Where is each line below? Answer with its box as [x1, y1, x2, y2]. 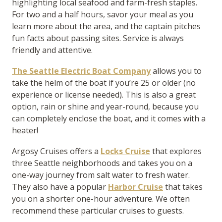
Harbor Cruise [108, 181, 163, 193]
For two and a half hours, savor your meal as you [12, 9, 193, 20]
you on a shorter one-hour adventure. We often [12, 193, 190, 205]
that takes [163, 181, 203, 193]
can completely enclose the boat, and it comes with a [12, 113, 206, 124]
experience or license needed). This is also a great [12, 89, 196, 101]
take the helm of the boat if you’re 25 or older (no [12, 77, 196, 89]
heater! [12, 125, 38, 136]
